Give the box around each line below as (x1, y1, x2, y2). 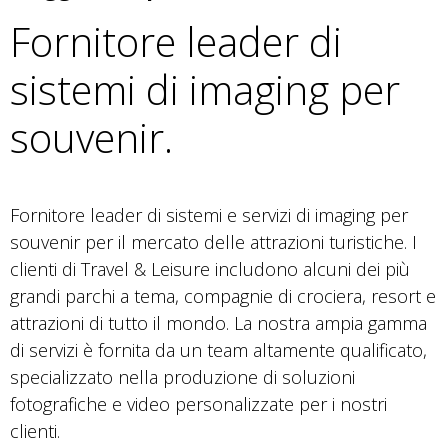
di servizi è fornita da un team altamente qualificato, (10, 337, 427, 362)
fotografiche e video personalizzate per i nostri (10, 391, 387, 416)
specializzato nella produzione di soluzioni (10, 364, 355, 389)
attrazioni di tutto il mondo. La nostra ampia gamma (10, 310, 427, 335)
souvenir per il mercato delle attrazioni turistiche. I (10, 229, 417, 254)
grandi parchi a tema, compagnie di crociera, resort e (10, 283, 436, 308)
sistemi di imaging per (10, 61, 400, 117)
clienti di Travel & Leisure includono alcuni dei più (10, 256, 410, 281)
